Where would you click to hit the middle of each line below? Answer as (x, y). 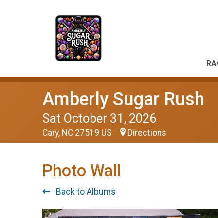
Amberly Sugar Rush (123, 99)
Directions (147, 133)
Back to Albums (85, 192)
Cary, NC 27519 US (78, 133)
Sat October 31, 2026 (99, 118)
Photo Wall (82, 171)
